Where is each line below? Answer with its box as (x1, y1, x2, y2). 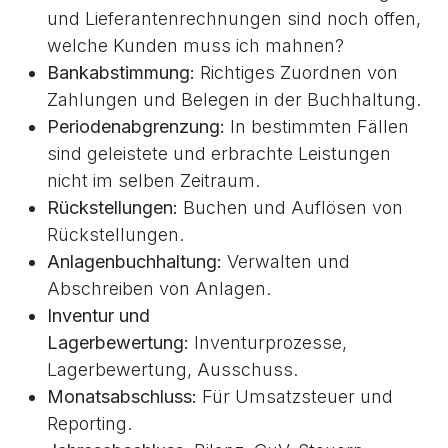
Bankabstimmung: (47, 62, 195, 83)
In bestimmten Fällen (225, 116, 409, 137)
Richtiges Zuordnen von (195, 62, 398, 83)
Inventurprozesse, (189, 332, 347, 353)
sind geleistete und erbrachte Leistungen (47, 143, 391, 164)
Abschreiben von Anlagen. (47, 278, 271, 299)
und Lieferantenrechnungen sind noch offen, (47, 8, 421, 29)
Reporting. (47, 413, 132, 434)
